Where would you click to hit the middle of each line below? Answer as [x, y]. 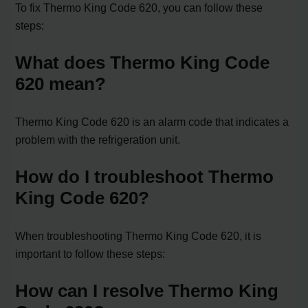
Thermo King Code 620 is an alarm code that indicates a [152, 122]
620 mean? [61, 84]
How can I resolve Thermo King [147, 291]
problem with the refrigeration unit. [98, 140]
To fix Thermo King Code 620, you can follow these [139, 8]
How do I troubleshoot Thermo [145, 177]
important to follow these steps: [90, 254]
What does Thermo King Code [143, 63]
